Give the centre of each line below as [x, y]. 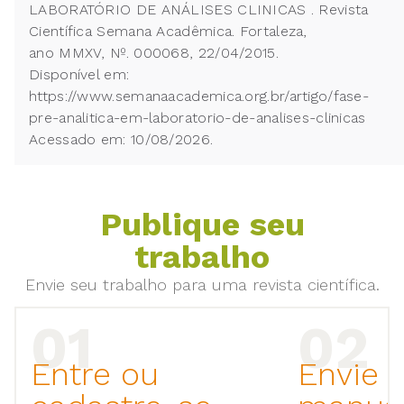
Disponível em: [79, 75]
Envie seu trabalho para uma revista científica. [202, 285]
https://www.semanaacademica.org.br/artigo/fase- [199, 96]
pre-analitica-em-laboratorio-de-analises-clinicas [200, 118]
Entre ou [95, 375]
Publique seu [202, 225]
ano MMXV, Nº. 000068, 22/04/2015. [154, 53]
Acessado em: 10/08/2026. [121, 140]
